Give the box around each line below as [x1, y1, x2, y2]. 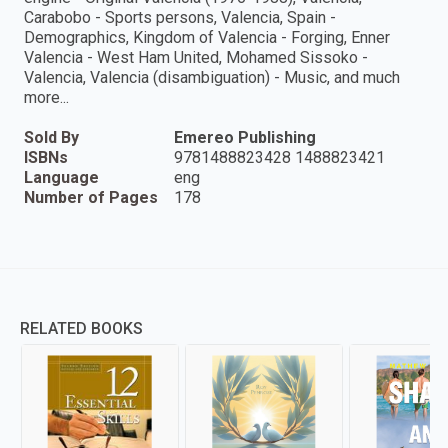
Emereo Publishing [174, 128, 316, 148]
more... [24, 88, 69, 108]
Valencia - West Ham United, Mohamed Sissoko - [24, 48, 368, 68]
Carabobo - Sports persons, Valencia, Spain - [24, 8, 336, 28]
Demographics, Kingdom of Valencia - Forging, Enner [24, 28, 390, 48]
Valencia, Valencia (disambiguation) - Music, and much [24, 68, 400, 88]
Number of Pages [24, 188, 158, 208]
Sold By [24, 128, 79, 148]
